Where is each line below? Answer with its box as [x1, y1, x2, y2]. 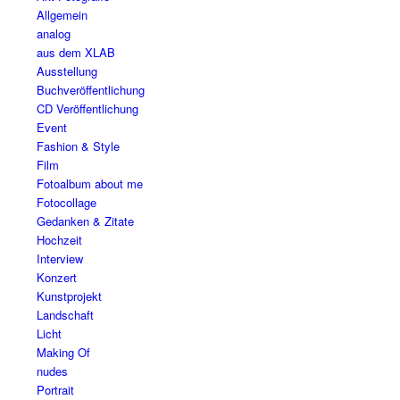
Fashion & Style [36, 137, 120, 154]
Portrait [36, 380, 74, 398]
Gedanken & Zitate [36, 212, 134, 229]
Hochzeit [36, 230, 82, 248]
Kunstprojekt [36, 287, 102, 304]
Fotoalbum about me [36, 174, 143, 192]
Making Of [36, 343, 90, 361]
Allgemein [36, 5, 87, 23]
